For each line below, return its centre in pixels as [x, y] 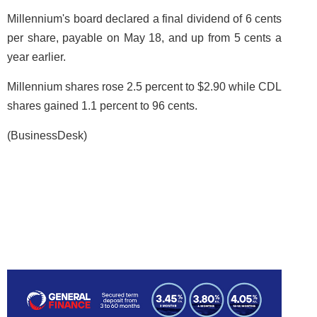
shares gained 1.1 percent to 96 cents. [104, 106]
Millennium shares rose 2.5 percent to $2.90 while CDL [144, 87]
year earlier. [38, 57]
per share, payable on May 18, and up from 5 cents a [144, 38]
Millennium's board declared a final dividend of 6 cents [144, 19]
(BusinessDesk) [47, 136]
